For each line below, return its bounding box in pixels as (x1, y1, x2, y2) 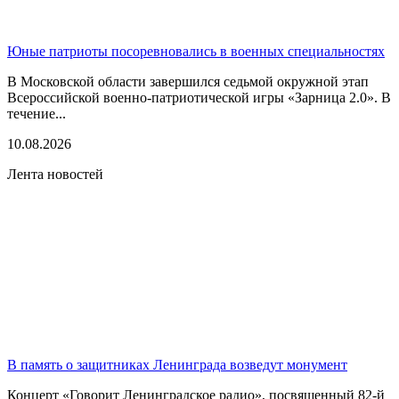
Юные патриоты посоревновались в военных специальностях (7, 43, 385, 59)
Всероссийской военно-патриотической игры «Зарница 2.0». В (7, 89, 391, 105)
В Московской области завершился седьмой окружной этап (7, 73, 369, 89)
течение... (7, 105, 66, 121)
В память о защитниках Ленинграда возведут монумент (7, 356, 347, 372)
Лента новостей (7, 166, 103, 182)
